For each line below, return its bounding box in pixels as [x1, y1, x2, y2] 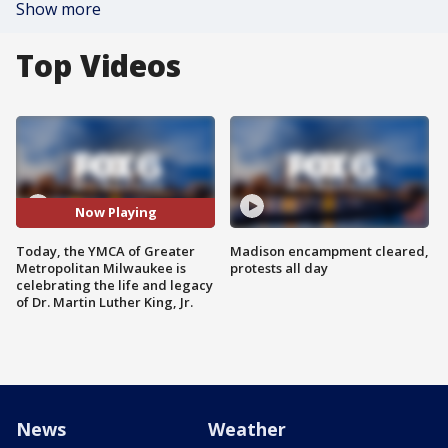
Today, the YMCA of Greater [16, 241, 195, 260]
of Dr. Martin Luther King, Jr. [16, 292, 193, 311]
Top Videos [16, 45, 181, 86]
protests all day [230, 258, 328, 277]
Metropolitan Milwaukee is [16, 258, 186, 277]
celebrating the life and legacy [16, 275, 213, 294]
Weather [208, 416, 286, 441]
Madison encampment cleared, [230, 241, 429, 260]
